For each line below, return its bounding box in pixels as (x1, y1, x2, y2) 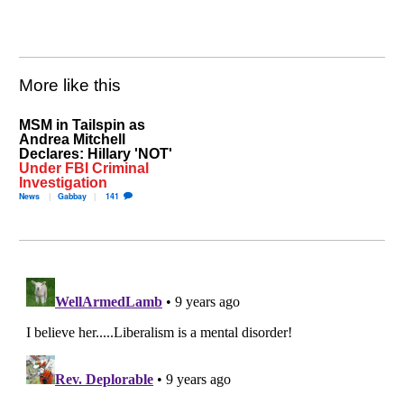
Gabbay (58, 189, 87, 202)
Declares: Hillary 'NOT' (19, 144, 173, 161)
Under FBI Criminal (19, 159, 150, 176)
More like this (19, 76, 122, 96)
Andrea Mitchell (19, 130, 126, 147)
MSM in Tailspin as (19, 115, 146, 133)
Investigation (19, 173, 108, 190)
